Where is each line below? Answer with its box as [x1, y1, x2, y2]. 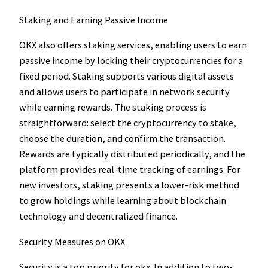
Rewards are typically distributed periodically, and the [19, 148, 245, 160]
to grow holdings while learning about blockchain [19, 194, 226, 207]
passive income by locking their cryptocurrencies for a [19, 54, 243, 67]
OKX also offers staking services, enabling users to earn [19, 39, 247, 51]
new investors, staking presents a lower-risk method [19, 179, 239, 191]
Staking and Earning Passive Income [19, 14, 168, 26]
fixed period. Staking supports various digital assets [19, 70, 234, 83]
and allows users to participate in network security [19, 86, 230, 98]
